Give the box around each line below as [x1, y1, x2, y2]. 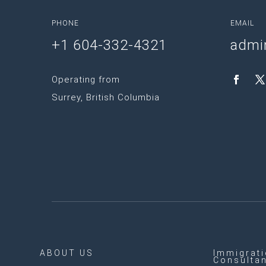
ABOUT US [40, 248, 94, 258]
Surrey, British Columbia [52, 92, 160, 103]
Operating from [52, 74, 120, 85]
